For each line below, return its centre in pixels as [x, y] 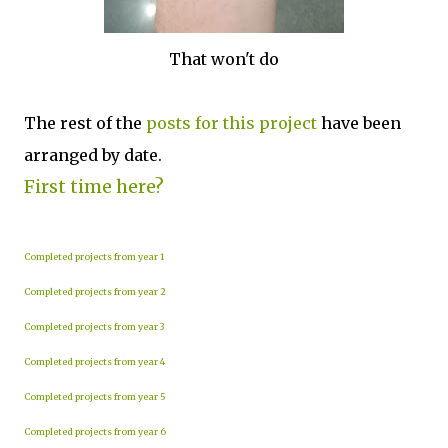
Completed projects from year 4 [94, 361]
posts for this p [208, 123]
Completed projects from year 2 [95, 291]
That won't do [224, 59]
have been [359, 123]
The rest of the [85, 123]
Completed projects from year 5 [95, 396]
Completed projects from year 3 [94, 326]
